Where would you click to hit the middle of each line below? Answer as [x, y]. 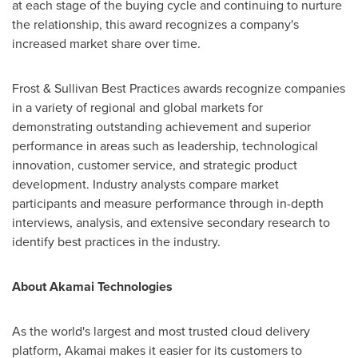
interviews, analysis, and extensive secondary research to [171, 223]
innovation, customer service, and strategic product [155, 165]
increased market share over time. [106, 44]
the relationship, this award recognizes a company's [155, 24]
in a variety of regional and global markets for [137, 107]
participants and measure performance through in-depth [168, 203]
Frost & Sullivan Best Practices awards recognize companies [179, 88]
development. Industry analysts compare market [145, 184]
